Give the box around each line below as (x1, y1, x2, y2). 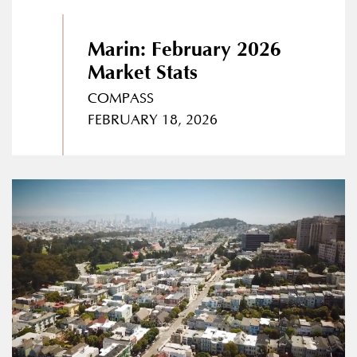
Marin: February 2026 (87, 38, 281, 62)
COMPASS (87, 91, 154, 108)
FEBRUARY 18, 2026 (87, 112, 218, 129)
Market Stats (87, 61, 198, 85)
